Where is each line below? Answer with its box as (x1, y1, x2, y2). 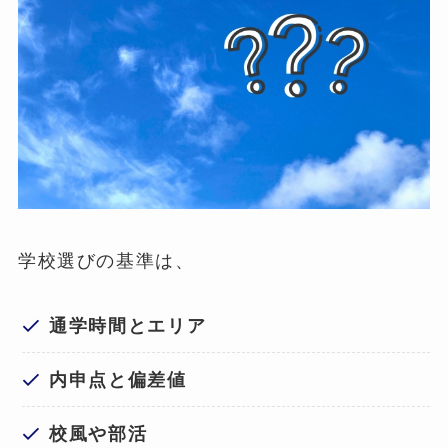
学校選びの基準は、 (17, 250, 195, 272)
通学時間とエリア (49, 314, 207, 336)
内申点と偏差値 (49, 368, 187, 390)
